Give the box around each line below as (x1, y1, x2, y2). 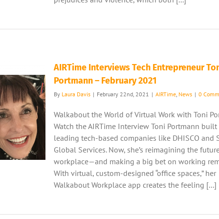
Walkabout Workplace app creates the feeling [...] (54, 180, 217, 190)
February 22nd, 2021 (97, 90, 149, 98)
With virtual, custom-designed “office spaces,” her (54, 168, 216, 178)
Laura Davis (62, 90, 90, 98)
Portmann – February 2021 (54, 75, 156, 86)
